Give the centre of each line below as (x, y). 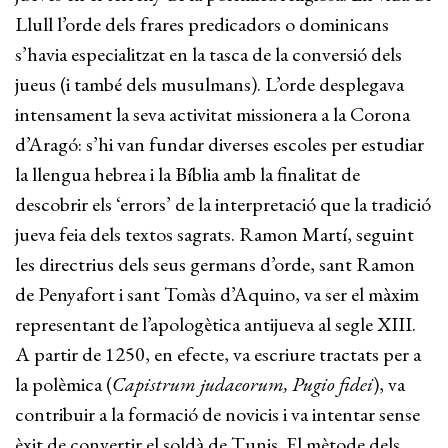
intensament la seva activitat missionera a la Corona (212, 114)
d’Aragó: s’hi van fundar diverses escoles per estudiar (219, 144)
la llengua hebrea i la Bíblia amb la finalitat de (187, 174)
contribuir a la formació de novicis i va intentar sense (217, 414)
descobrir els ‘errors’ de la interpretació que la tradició (223, 204)
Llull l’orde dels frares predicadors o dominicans (202, 24)
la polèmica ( (63, 384)
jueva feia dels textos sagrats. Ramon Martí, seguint (214, 234)
